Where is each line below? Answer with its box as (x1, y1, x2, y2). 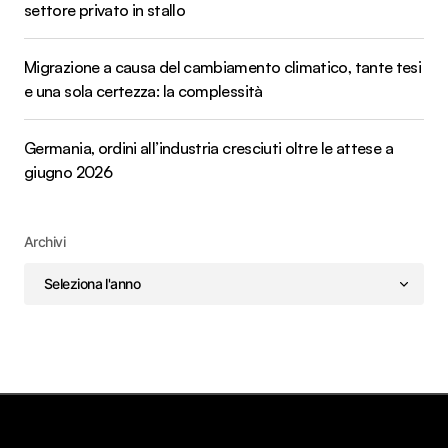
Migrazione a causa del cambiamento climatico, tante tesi (24, 56, 422, 77)
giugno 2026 (24, 161, 112, 182)
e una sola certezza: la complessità (24, 80, 263, 101)
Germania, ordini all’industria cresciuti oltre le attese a (24, 137, 393, 158)
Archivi (24, 232, 66, 250)
